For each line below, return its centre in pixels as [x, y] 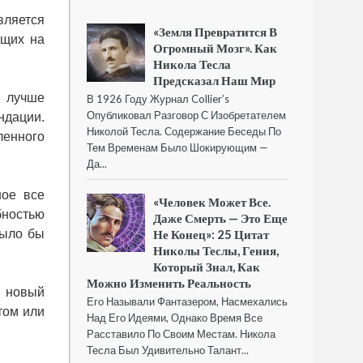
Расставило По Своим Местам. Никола [181, 334]
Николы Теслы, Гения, [216, 251]
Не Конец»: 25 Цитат [211, 235]
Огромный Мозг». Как [216, 47]
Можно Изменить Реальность [169, 283]
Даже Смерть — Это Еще [221, 218]
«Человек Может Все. [212, 202]
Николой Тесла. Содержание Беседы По [184, 131]
